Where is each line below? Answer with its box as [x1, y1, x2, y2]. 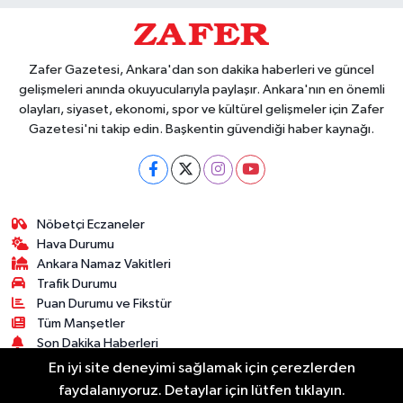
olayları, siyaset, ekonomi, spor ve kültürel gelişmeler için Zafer [19, 103, 384, 117]
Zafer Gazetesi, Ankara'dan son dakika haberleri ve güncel [29, 63, 374, 77]
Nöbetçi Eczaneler [37, 218, 146, 232]
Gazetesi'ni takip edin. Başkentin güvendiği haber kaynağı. [29, 122, 374, 137]
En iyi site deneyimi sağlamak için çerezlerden [48, 361, 355, 376]
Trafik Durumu [37, 277, 118, 291]
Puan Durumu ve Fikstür [37, 297, 173, 311]
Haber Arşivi [37, 356, 109, 371]
